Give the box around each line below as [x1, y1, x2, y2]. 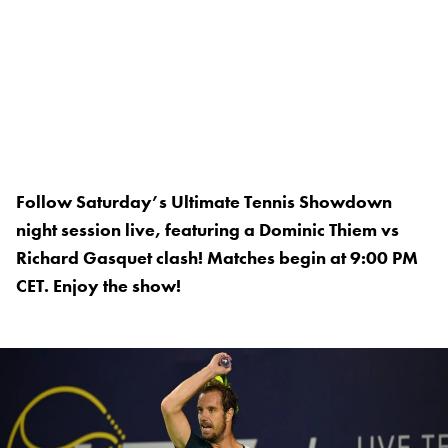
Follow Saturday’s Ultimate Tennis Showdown [16, 190, 392, 214]
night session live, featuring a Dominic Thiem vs [16, 218, 399, 242]
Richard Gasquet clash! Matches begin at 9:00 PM [16, 246, 418, 270]
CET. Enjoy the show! [16, 274, 181, 298]
